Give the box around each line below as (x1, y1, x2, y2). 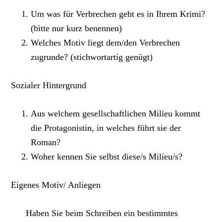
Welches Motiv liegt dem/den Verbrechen (31, 38, 180, 48)
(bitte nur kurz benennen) (31, 23, 122, 34)
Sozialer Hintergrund (11, 80, 87, 91)
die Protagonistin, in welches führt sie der (31, 123, 181, 133)
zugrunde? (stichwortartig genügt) (31, 52, 153, 62)
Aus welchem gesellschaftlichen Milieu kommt (31, 109, 201, 119)
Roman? (31, 137, 61, 148)
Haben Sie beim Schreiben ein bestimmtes (26, 208, 178, 219)
